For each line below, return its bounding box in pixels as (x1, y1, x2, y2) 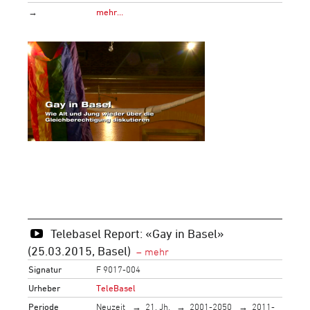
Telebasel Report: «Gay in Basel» (50, 226, 224, 240)
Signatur (28, 263, 62, 275)
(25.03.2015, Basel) (28, 243, 131, 257)
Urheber (28, 282, 61, 293)
